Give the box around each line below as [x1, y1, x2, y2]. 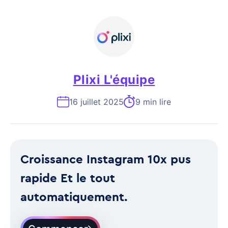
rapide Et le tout [20, 170, 115, 185]
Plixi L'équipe [73, 72, 155, 87]
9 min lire [135, 96, 171, 107]
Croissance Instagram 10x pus [20, 151, 191, 166]
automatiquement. [20, 189, 128, 204]
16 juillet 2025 [69, 96, 124, 107]
